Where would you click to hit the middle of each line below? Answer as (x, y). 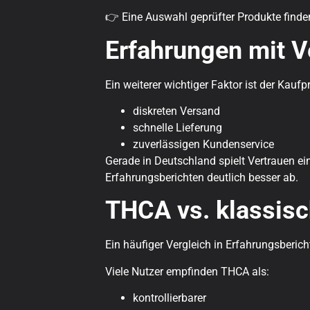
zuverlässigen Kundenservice (203, 145)
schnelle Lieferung (177, 128)
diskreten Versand (176, 111)
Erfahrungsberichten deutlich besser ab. (202, 178)
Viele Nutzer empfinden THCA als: (187, 271)
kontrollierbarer (170, 298)
